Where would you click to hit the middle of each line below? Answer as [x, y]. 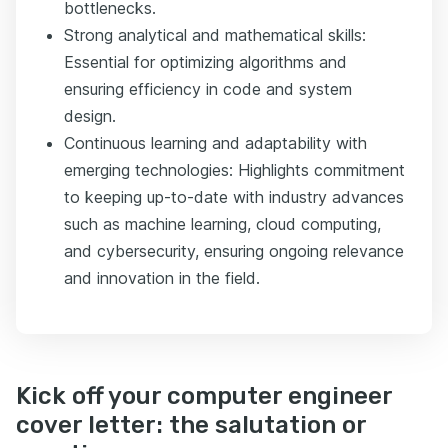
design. [90, 116]
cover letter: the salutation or [191, 425]
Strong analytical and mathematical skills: [215, 35]
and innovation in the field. [162, 278]
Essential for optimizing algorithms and [205, 62]
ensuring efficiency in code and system [208, 89]
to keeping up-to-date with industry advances [234, 197]
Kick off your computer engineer [204, 396]
